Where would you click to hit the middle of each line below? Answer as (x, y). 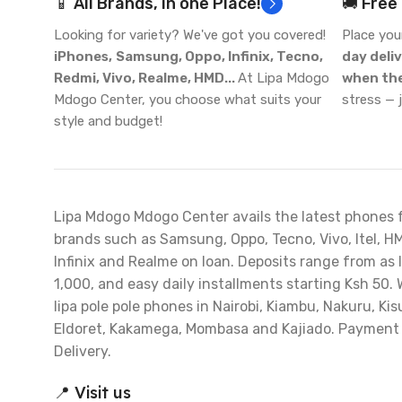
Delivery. (83, 351)
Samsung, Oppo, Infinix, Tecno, (219, 57)
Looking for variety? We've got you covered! (190, 35)
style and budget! (108, 121)
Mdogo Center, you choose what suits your (188, 100)
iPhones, (83, 57)
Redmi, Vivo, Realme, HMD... (146, 78)
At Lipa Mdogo (284, 78)
